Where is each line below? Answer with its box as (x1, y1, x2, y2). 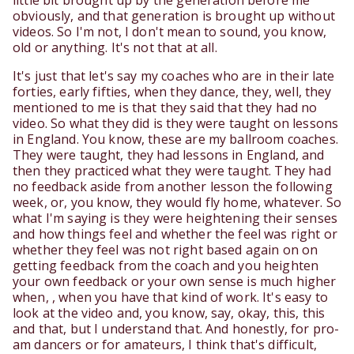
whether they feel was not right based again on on (13, 241, 318, 259)
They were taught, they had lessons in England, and (13, 146, 325, 164)
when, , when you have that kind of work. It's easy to (13, 288, 328, 307)
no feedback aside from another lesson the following (13, 178, 333, 196)
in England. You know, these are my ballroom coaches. (13, 130, 338, 149)
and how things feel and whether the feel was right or (13, 225, 337, 243)
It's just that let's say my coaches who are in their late (13, 67, 335, 85)
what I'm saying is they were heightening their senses (13, 209, 337, 228)
